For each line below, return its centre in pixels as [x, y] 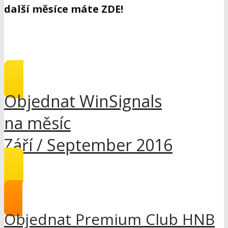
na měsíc [37, 123]
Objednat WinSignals [83, 101]
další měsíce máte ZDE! [64, 9]
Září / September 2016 [88, 145]
